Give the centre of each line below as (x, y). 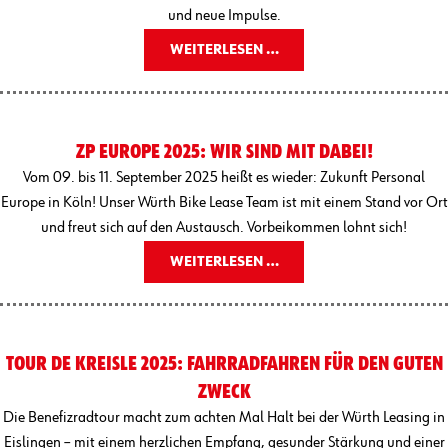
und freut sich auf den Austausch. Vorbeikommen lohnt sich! (224, 227)
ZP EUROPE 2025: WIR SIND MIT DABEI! (224, 151)
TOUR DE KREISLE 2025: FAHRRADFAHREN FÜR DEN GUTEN (224, 363)
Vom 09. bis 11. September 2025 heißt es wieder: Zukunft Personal (224, 177)
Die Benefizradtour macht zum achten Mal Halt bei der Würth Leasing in (224, 417)
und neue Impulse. (224, 15)
